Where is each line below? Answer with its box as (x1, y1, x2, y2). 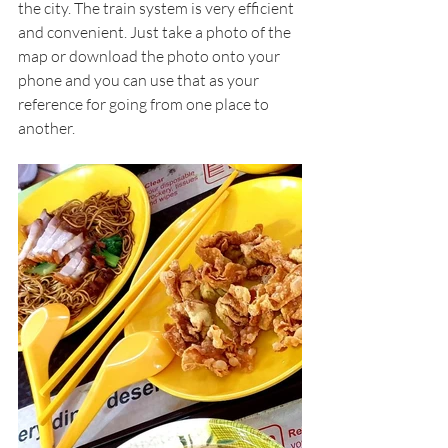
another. (18, 117, 78, 138)
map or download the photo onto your (18, 45, 283, 66)
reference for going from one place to (18, 93, 272, 114)
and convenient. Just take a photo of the (18, 21, 294, 42)
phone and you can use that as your (18, 69, 262, 90)
